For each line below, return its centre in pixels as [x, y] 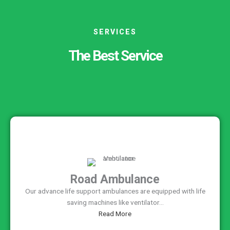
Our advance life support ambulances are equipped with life [115, 191]
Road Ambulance [115, 180]
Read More [115, 214]
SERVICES [115, 32]
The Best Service [115, 56]
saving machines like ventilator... [115, 203]
